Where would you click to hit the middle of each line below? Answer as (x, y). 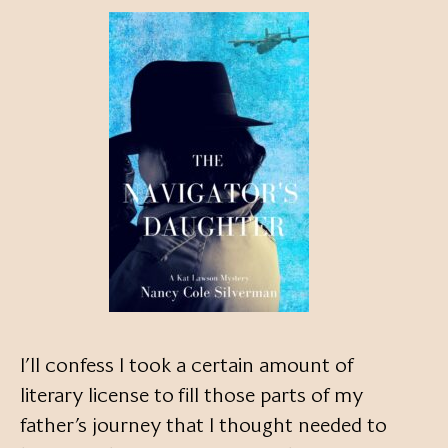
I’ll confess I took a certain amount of (186, 364)
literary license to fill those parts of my (191, 394)
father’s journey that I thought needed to (203, 424)
